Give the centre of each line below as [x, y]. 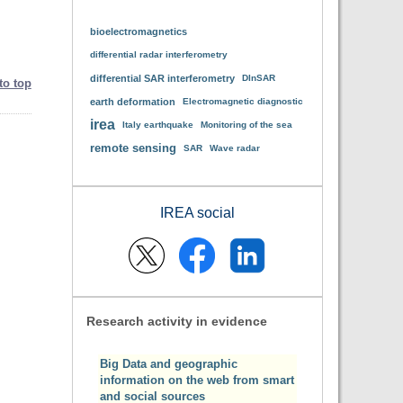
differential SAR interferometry [162, 78]
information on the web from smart [197, 380]
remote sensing [133, 148]
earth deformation [132, 102]
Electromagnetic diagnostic [242, 101]
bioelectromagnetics [138, 31]
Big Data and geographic [168, 364]
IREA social [197, 213]
